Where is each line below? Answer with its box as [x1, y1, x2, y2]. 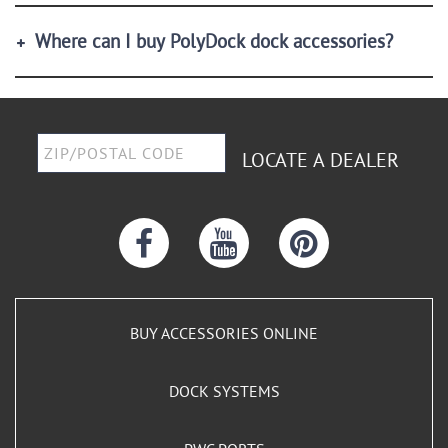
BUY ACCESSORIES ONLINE [130, 323, 318, 343]
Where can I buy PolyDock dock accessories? [35, 28, 393, 53]
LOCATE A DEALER [242, 147, 399, 173]
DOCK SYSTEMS [168, 381, 280, 401]
